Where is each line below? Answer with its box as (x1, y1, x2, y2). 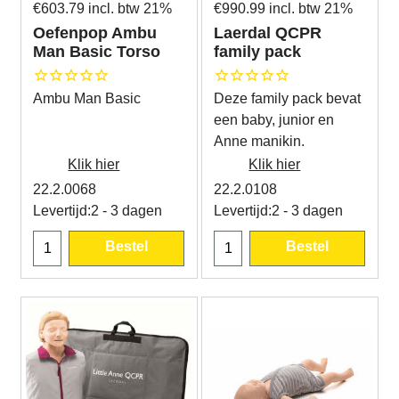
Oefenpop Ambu (33, 24, 158, 42)
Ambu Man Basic (33, 90, 142, 106)
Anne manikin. (214, 133, 305, 149)
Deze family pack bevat (214, 90, 361, 106)
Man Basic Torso (33, 43, 161, 61)
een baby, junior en (214, 111, 334, 127)
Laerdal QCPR (214, 24, 322, 42)
